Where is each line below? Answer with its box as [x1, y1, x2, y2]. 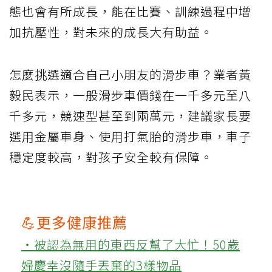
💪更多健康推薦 [21, 211, 127, 233]
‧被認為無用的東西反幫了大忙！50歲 [21, 236, 240, 254]
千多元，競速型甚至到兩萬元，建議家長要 [9, 107, 251, 125]
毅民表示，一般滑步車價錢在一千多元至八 [9, 86, 251, 104]
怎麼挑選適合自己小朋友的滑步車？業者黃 [9, 66, 251, 84]
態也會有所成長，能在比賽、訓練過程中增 [9, 2, 251, 21]
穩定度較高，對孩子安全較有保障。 [9, 148, 213, 166]
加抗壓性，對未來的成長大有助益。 [9, 23, 213, 41]
